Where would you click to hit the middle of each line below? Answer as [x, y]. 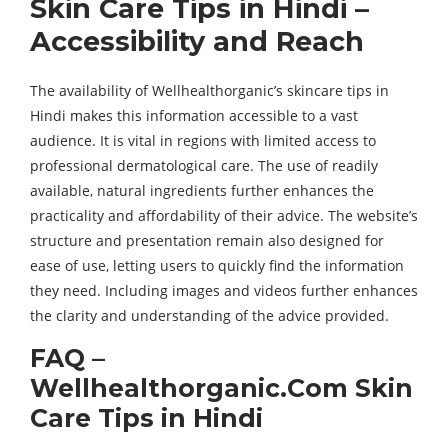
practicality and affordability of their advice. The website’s [224, 215]
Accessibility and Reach [197, 41]
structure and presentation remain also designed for [207, 240]
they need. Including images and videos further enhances [224, 290]
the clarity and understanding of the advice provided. [209, 315]
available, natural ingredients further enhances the [202, 190]
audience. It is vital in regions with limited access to [203, 140]
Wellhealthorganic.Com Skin [221, 388]
